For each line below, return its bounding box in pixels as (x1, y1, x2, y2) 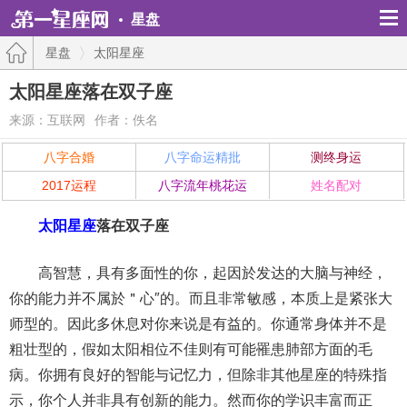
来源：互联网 (9, 113, 85, 127)
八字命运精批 (164, 150, 242, 164)
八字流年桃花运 (158, 178, 248, 193)
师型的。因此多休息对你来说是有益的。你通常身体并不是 (9, 316, 387, 332)
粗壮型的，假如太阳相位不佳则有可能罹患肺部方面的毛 (9, 342, 372, 357)
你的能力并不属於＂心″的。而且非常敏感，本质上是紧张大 (9, 291, 392, 306)
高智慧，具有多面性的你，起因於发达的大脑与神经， (9, 265, 387, 281)
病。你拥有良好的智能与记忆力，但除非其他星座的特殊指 (9, 367, 387, 382)
